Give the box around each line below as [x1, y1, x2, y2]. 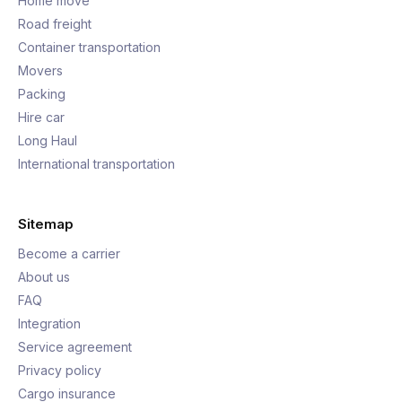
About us [18, 269, 70, 284]
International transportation [18, 156, 175, 171]
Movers [18, 63, 63, 78]
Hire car [18, 109, 65, 125]
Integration [18, 316, 81, 331]
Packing [18, 86, 66, 101]
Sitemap [18, 215, 74, 232]
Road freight [18, 16, 92, 31]
